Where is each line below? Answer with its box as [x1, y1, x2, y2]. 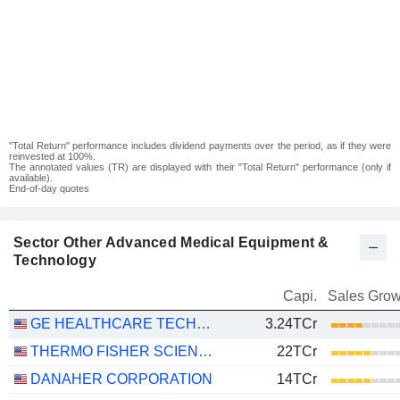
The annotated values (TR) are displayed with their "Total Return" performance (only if [9, 162, 391, 172]
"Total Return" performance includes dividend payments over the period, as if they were [9, 140, 391, 151]
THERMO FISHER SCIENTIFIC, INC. [198, 344, 212, 359]
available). [9, 172, 53, 183]
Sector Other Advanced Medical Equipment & [13, 235, 329, 250]
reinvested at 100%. [9, 151, 96, 162]
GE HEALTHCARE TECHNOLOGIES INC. [196, 316, 211, 331]
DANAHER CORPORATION [30, 371, 212, 387]
